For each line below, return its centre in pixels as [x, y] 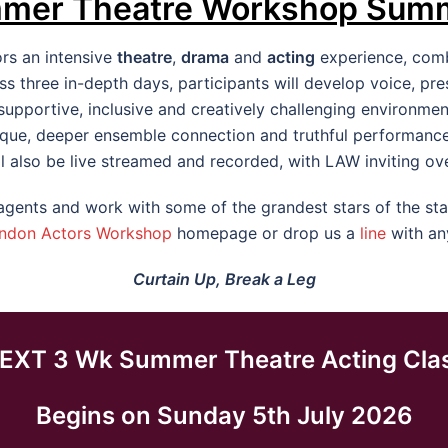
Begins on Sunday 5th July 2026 [224, 416]
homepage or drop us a [265, 232]
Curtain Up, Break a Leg [224, 278]
